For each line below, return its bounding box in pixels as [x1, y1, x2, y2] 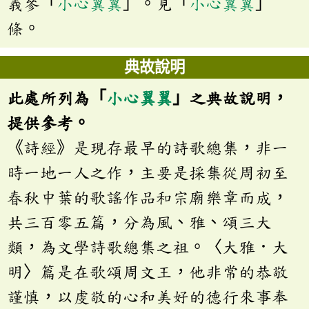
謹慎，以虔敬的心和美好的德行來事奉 [7, 287, 288, 306]
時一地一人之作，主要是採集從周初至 [7, 163, 288, 181]
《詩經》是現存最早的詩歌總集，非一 [7, 138, 288, 157]
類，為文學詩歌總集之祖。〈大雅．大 [7, 237, 288, 256]
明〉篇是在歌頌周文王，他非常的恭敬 [7, 262, 288, 281]
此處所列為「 [7, 88, 106, 107]
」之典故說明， [172, 88, 288, 107]
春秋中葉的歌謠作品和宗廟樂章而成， [7, 188, 288, 206]
